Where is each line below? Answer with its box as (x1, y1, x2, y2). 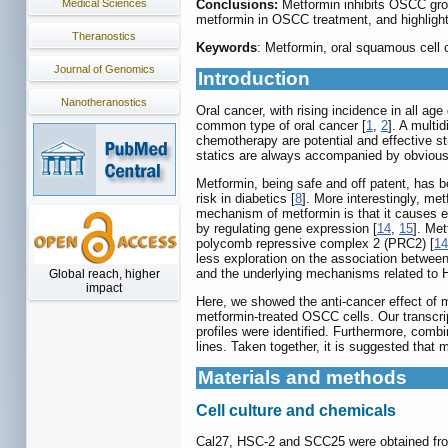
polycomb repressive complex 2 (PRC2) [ (196, 236, 434, 252)
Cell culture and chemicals (196, 402, 396, 420)
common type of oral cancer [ (196, 118, 366, 134)
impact (86, 281, 122, 295)
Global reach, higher (48, 267, 160, 281)
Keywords (196, 40, 257, 56)
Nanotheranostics (61, 96, 147, 108)
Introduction (198, 68, 310, 90)
